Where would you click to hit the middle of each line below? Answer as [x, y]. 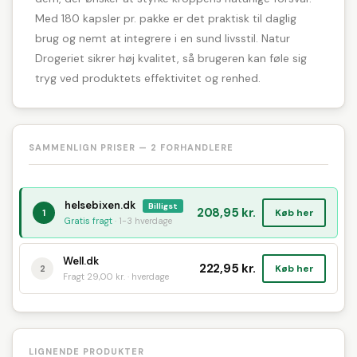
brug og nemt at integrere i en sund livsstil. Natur [163, 38]
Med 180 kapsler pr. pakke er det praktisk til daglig [166, 18]
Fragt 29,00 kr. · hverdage [116, 277]
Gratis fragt [88, 221]
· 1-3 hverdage [142, 221]
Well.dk [81, 261]
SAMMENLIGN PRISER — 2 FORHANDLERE [131, 147]
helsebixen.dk [101, 205]
